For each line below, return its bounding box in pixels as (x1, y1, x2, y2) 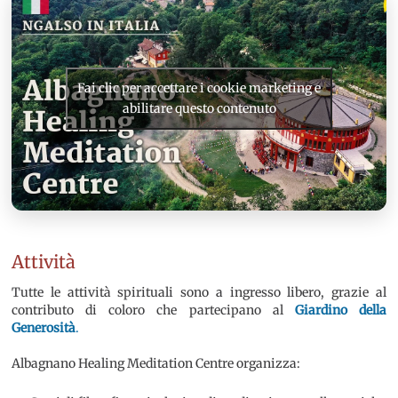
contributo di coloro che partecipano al (12, 302, 283, 319)
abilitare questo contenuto (122, 100, 276, 117)
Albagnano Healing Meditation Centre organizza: (12, 355, 301, 372)
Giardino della (283, 302, 386, 319)
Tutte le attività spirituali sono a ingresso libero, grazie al (12, 284, 386, 301)
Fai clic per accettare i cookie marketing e (77, 80, 321, 97)
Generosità (12, 320, 76, 337)
